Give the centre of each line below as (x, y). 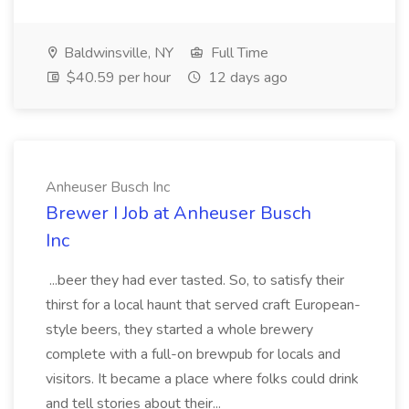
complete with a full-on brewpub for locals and (193, 354)
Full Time (238, 53)
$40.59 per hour (117, 78)
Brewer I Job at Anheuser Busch (178, 213)
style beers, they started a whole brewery (179, 330)
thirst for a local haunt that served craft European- (203, 305)
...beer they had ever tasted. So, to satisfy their (195, 280)
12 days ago (246, 78)
